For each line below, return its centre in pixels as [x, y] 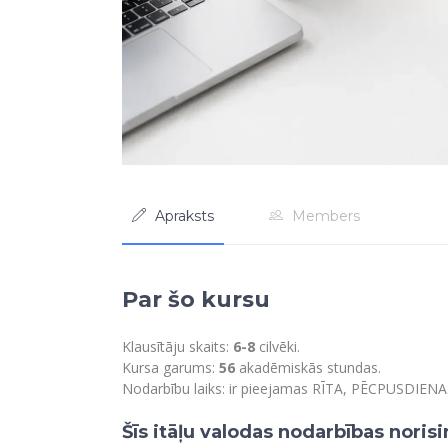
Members [326, 216]
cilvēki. [277, 347]
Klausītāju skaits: [177, 347]
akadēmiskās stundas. [308, 368]
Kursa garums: [170, 368]
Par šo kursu [196, 300]
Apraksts [184, 216]
